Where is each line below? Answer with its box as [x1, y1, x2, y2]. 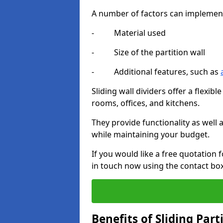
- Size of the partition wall [92, 47, 205, 58]
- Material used [92, 27, 166, 38]
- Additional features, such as [92, 66, 221, 77]
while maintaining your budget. [92, 129, 210, 140]
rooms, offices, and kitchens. [92, 98, 200, 109]
